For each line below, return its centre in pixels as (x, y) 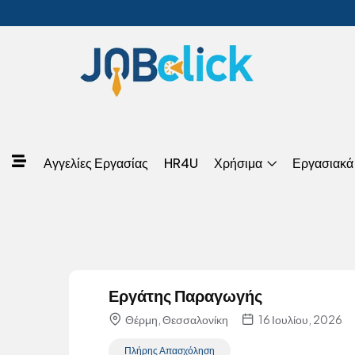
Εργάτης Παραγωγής (185, 296)
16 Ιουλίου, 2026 (300, 320)
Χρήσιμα (240, 163)
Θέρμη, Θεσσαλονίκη (176, 320)
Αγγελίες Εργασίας (96, 163)
